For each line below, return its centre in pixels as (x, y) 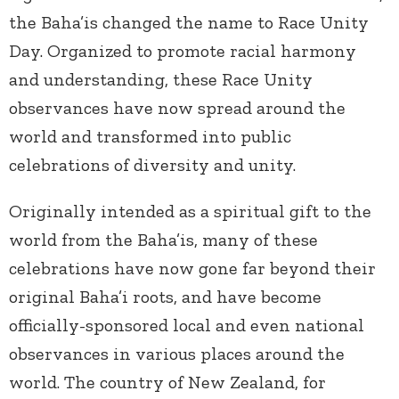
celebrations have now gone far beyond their (192, 269)
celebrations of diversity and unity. (152, 165)
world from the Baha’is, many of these (163, 240)
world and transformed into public (150, 137)
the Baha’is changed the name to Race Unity (189, 23)
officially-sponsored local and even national (187, 326)
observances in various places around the (177, 354)
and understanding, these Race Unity (161, 80)
